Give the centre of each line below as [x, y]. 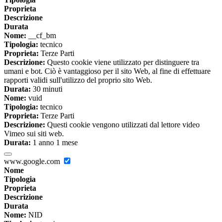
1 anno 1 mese [54, 143]
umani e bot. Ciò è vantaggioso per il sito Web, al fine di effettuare [107, 71]
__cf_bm [41, 36]
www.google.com [33, 162]
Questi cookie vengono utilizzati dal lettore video [122, 125]
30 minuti [47, 89]
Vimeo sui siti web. [34, 134]
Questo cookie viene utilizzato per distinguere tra [122, 62]
